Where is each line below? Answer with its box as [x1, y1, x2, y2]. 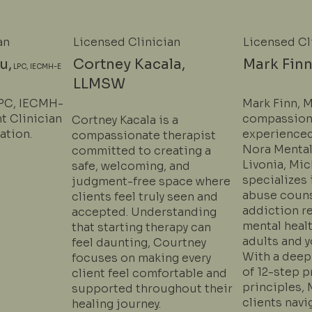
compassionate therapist [72, 127, 217, 143]
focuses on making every [72, 250, 212, 265]
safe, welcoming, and [72, 158, 191, 173]
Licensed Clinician [72, 35, 180, 50]
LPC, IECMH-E [11, 62, 61, 71]
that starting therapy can [72, 219, 212, 235]
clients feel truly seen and [72, 189, 219, 204]
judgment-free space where [72, 173, 231, 189]
